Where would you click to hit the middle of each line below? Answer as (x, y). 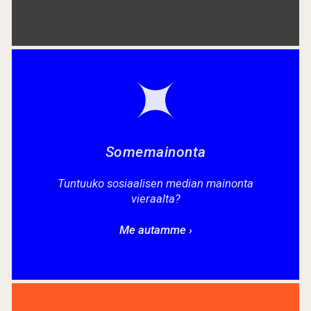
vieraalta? (155, 199)
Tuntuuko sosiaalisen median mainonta (155, 183)
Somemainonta (155, 152)
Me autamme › (155, 230)
